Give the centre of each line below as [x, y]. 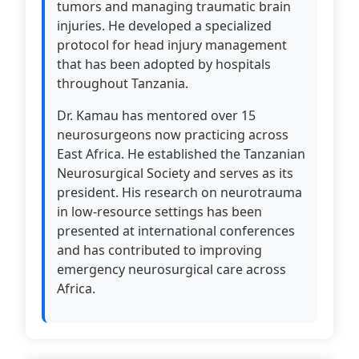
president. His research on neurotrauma [179, 192]
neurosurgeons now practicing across [173, 135]
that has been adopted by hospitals [164, 64]
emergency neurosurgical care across [171, 269]
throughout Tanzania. [123, 83]
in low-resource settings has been [159, 212]
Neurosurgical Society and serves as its [175, 173]
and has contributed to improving [159, 250]
